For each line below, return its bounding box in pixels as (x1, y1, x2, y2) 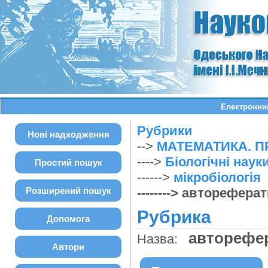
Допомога (47, 214, 90, 224)
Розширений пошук (25, 185, 111, 196)
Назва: (136, 232, 178, 246)
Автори (52, 242, 84, 252)
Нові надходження (27, 129, 109, 139)
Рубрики (136, 123, 193, 138)
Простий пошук (34, 157, 102, 167)
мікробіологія (173, 170, 261, 185)
